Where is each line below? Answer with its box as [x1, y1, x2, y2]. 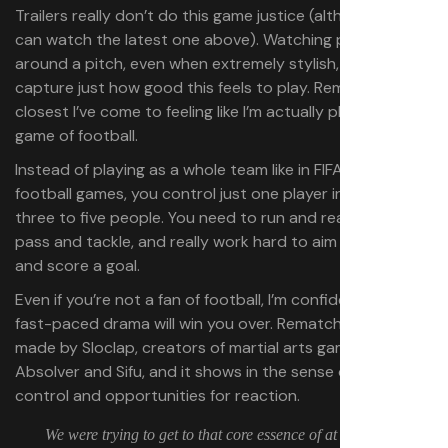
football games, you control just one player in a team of [15, 183, 418, 204]
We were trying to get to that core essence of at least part [45, 426, 400, 443]
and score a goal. [15, 255, 140, 276]
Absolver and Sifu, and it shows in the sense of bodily [15, 361, 402, 382]
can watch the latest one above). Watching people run [15, 29, 415, 50]
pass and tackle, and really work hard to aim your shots [15, 231, 420, 252]
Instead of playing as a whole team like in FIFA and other [15, 159, 420, 180]
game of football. [15, 125, 138, 146]
